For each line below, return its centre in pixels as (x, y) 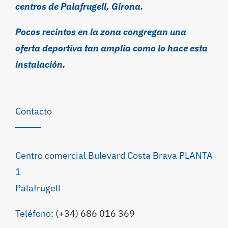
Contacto (34, 111)
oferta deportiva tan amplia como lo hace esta (111, 48)
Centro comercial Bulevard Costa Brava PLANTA (114, 156)
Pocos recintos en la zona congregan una (101, 32)
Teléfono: (35, 214)
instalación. (40, 65)
